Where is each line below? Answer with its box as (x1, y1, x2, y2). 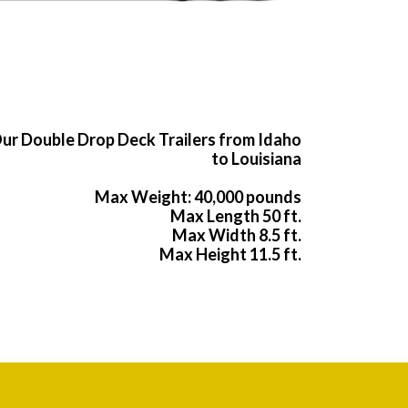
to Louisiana (211, 148, 301, 169)
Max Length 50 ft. (170, 206, 301, 227)
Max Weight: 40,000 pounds (95, 187, 301, 208)
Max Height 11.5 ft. (159, 244, 301, 265)
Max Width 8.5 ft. (172, 225, 301, 246)
